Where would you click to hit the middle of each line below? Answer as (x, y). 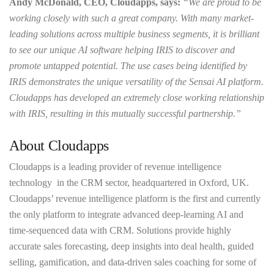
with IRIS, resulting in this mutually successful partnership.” (125, 113)
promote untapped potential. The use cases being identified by (128, 66)
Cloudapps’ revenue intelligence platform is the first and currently (135, 198)
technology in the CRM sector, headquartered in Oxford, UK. (129, 183)
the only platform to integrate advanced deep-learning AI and (126, 214)
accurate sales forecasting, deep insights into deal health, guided (131, 246)
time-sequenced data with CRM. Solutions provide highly (120, 230)
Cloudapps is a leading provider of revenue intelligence (115, 167)
